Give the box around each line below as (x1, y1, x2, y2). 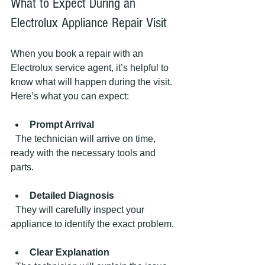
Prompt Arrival (30, 119, 94, 130)
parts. (11, 161, 34, 172)
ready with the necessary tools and (11, 147, 158, 158)
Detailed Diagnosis (30, 190, 114, 201)
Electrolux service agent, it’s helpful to (11, 62, 171, 73)
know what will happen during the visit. (11, 76, 174, 87)
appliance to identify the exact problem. (11, 218, 174, 229)
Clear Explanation (30, 247, 109, 257)
